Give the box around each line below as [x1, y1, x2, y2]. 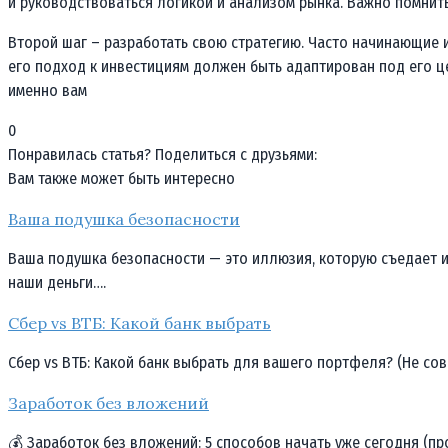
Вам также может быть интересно [8, 168, 235, 188]
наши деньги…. [8, 272, 106, 292]
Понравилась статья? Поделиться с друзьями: [8, 144, 317, 164]
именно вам [8, 80, 87, 100]
